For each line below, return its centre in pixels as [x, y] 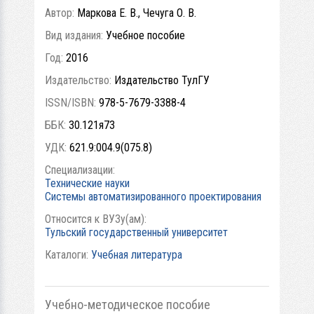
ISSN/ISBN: [72, 102]
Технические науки [87, 183]
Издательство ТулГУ [162, 80]
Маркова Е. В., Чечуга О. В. [137, 13]
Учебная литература [137, 254]
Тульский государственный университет [136, 232]
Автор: [61, 13]
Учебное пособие [145, 35]
